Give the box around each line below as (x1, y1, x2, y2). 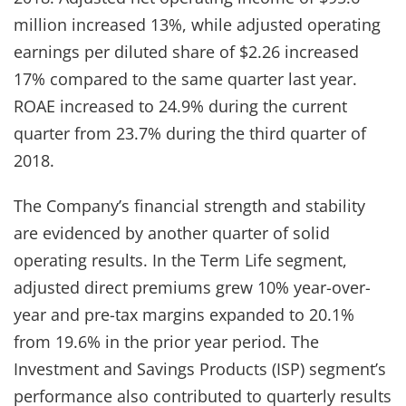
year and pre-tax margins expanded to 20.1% (14, 303, 354, 325)
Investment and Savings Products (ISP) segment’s (14, 357, 386, 380)
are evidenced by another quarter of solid (14, 221, 330, 244)
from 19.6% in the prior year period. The (14, 330, 319, 353)
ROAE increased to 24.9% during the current (14, 94, 347, 117)
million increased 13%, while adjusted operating (14, 13, 381, 35)
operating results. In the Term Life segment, (14, 248, 347, 271)
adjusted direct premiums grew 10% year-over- (14, 275, 371, 298)
